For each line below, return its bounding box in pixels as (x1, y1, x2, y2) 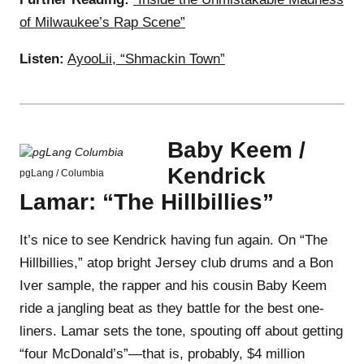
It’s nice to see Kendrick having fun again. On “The (19, 232, 327, 248)
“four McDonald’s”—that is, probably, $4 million (19, 345, 305, 362)
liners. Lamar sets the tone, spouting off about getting (19, 323, 343, 339)
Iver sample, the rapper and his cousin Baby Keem (19, 277, 327, 293)
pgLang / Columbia (19, 167, 104, 179)
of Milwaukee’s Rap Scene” (19, 14, 185, 30)
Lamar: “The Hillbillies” (19, 188, 274, 214)
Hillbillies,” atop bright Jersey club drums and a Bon (19, 254, 333, 271)
